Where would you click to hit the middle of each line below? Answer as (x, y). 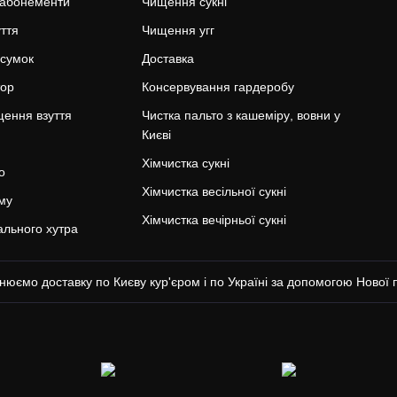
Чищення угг (178, 30)
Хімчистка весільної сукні (214, 191)
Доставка (167, 58)
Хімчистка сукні (185, 163)
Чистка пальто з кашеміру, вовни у (241, 115)
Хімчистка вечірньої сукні (214, 220)
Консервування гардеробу (218, 87)
